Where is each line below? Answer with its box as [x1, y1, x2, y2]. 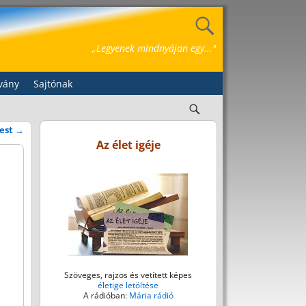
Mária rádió [128, 289, 173, 301]
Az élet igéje [96, 137, 161, 153]
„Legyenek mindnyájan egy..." [92, 42, 216, 55]
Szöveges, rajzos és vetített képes [64, 268, 193, 281]
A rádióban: [83, 289, 129, 301]
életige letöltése [98, 279, 159, 291]
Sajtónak [33, 77, 72, 91]
